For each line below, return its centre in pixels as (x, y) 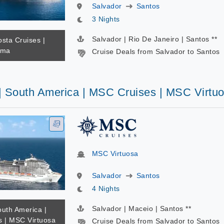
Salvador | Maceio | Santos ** (141, 208)
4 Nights (106, 188)
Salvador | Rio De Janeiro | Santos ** (154, 39)
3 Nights (106, 19)
